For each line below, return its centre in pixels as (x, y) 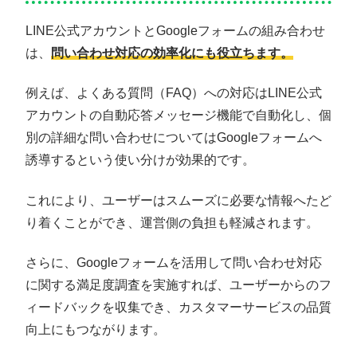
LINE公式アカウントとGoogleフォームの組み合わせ (175, 31)
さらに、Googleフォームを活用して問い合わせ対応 (174, 263)
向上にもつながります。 (96, 330)
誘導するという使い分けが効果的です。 (140, 160)
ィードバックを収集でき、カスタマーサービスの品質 (178, 308)
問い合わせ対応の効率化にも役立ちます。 (172, 53)
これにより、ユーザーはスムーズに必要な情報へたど (178, 200)
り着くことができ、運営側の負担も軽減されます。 (172, 222)
